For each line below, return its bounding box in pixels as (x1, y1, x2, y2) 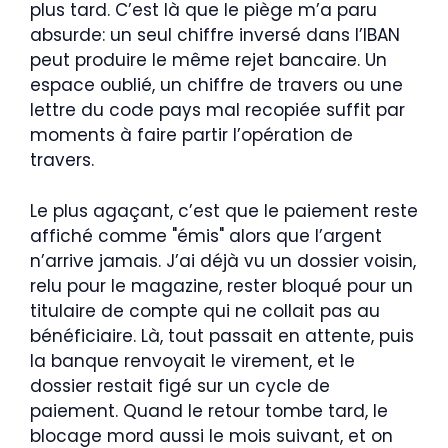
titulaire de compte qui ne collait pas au (30, 298, 380, 323)
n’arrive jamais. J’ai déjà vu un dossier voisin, (30, 248, 416, 273)
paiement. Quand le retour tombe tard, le (30, 398, 388, 423)
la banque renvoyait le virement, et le (30, 348, 355, 373)
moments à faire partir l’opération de (30, 123, 353, 147)
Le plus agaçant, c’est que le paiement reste (30, 198, 418, 223)
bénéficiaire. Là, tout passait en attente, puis (30, 323, 414, 348)
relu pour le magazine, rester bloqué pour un (30, 273, 413, 298)
